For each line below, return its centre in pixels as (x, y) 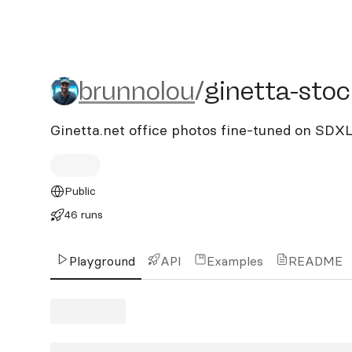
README (315, 261)
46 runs (83, 214)
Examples (235, 261)
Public (80, 191)
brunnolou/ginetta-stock (192, 90)
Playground (102, 261)
